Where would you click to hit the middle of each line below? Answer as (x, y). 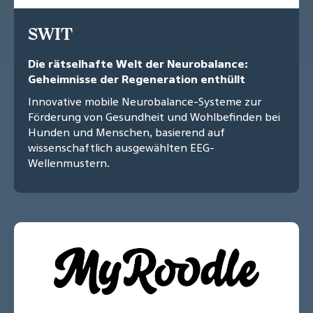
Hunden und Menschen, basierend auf (126, 132)
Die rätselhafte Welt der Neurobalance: (138, 64)
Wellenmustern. (69, 163)
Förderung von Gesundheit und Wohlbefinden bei (154, 117)
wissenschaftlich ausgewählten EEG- (121, 148)
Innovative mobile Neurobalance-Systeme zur (145, 102)
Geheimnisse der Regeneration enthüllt (137, 79)
